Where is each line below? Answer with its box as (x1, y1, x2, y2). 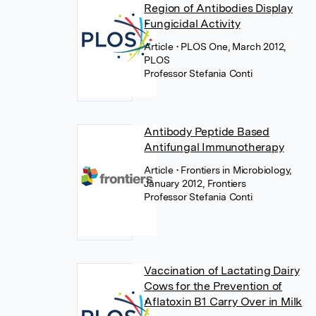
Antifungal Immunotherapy (144, 140, 284, 154)
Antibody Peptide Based (144, 125, 270, 138)
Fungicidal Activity (144, 17, 241, 30)
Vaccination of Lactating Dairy (144, 264, 300, 277)
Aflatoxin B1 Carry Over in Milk (144, 295, 303, 308)
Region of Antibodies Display (144, 1, 293, 15)
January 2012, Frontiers (144, 178, 246, 189)
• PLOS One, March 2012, (176, 41, 286, 52)
